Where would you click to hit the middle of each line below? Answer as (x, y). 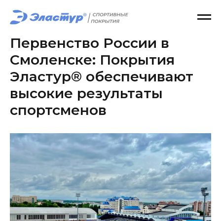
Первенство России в (90, 43)
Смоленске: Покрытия (92, 60)
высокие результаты (86, 93)
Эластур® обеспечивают (102, 76)
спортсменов (58, 110)
